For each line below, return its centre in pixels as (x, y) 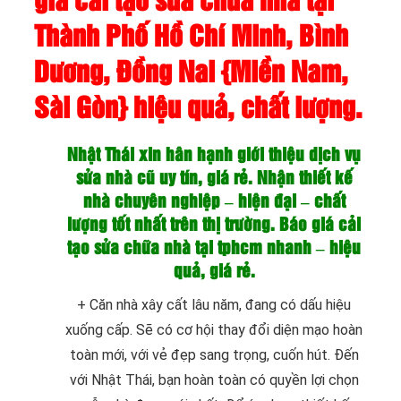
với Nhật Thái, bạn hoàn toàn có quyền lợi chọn (214, 380)
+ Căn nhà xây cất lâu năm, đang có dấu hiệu (214, 304)
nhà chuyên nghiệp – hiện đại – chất (214, 201)
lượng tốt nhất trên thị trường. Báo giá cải (214, 225)
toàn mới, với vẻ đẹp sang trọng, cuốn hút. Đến (214, 354)
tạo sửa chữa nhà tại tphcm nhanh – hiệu (214, 248)
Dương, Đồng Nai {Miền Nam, (191, 73)
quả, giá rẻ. (214, 271)
